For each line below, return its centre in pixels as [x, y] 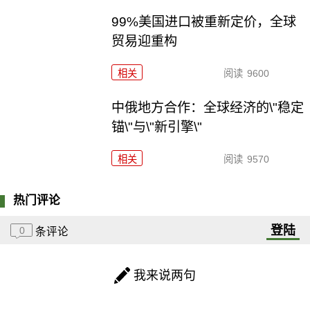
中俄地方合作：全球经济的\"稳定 [208, 108]
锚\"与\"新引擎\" [157, 127]
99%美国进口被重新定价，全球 [204, 22]
